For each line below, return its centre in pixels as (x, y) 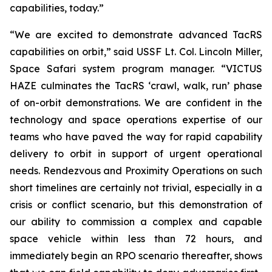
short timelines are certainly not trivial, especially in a (136, 188)
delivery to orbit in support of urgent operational (136, 154)
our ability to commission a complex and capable (136, 222)
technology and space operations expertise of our (136, 120)
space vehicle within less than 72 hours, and (136, 239)
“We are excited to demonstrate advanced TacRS (136, 35)
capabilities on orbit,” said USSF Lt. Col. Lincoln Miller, (136, 52)
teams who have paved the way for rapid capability (136, 137)
